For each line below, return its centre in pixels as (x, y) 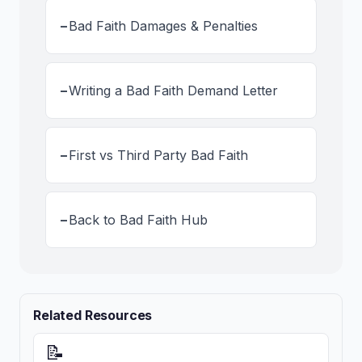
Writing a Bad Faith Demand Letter (173, 91)
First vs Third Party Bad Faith (158, 156)
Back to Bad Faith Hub (138, 220)
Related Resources (93, 316)
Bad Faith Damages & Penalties (163, 26)
